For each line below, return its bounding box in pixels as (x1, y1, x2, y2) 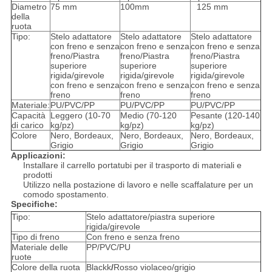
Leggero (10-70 (50, 110, 110, 120)
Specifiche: (10, 199, 58, 209)
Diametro (11, 1, 47, 12)
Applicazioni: (10, 150, 66, 160)
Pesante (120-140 (190, 110, 260, 120)
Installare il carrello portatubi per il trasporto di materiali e (22, 160, 242, 170)
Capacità (11, 110, 46, 120)
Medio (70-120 (120, 110, 177, 120)
